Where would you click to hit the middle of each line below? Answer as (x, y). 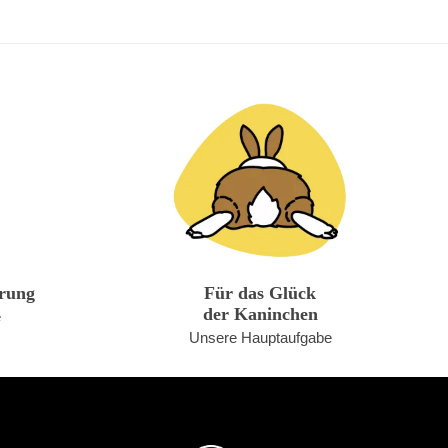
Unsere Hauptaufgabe (260, 337)
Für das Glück (260, 293)
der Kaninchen (260, 314)
